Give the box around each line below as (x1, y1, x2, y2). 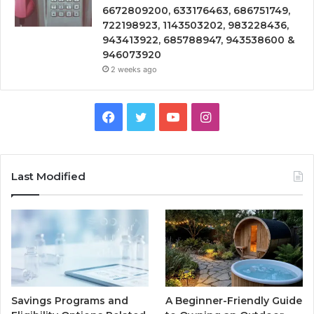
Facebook (114, 108, 173, 123)
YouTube (179, 108, 230, 123)
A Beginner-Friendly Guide (165, 294, 303, 307)
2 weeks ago (111, 64, 157, 74)
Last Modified (11, 169, 86, 183)
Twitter (146, 108, 189, 123)
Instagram (210, 108, 271, 123)
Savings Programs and (11, 294, 128, 307)
